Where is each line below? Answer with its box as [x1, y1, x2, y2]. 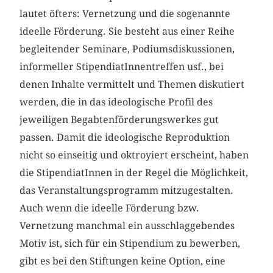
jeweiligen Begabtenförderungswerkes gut [19, 114, 219, 126]
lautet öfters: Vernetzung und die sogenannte [19, 8, 231, 20]
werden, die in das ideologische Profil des [19, 96, 213, 108]
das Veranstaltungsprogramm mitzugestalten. [19, 185, 234, 197]
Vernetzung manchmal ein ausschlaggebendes [19, 220, 235, 232]
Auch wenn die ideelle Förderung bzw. [19, 202, 200, 214]
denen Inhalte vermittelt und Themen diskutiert [19, 79, 245, 91]
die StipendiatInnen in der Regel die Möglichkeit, [19, 167, 249, 179]
